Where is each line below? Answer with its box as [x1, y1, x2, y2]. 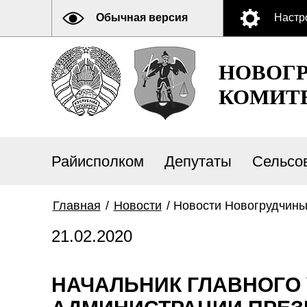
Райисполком [51, 153, 144, 170]
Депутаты [164, 153, 232, 170]
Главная [52, 199, 101, 212]
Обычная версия [95, 12, 188, 23]
